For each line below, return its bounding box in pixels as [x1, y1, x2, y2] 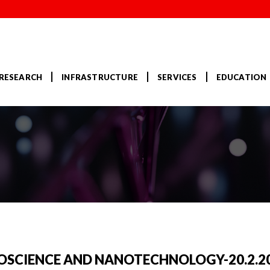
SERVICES [157, 72, 197, 83]
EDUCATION [216, 72, 267, 83]
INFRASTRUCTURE [61, 72, 138, 83]
